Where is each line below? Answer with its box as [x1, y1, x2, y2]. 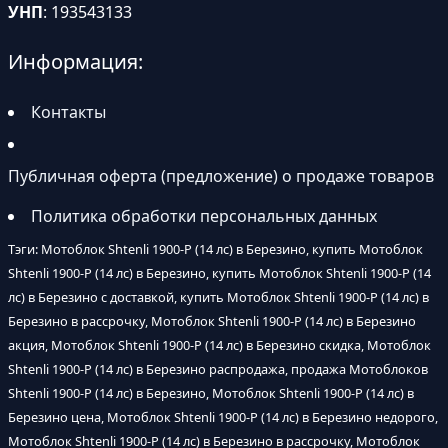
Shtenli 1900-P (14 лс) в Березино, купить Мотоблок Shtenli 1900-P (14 [8, 264, 431, 283]
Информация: [8, 48, 143, 76]
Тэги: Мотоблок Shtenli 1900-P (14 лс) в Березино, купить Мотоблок [8, 240, 423, 259]
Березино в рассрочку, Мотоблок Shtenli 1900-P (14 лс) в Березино [8, 312, 416, 331]
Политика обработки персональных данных [31, 205, 377, 228]
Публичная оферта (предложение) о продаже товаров [8, 165, 434, 188]
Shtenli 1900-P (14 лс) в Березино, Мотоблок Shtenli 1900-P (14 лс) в [8, 384, 414, 403]
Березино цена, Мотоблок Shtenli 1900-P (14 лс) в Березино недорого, [8, 408, 438, 427]
